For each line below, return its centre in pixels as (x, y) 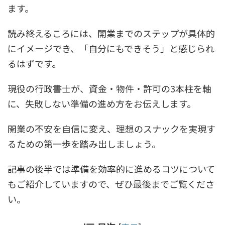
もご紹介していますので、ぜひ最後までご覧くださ (111, 184)
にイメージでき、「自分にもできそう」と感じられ (111, 48)
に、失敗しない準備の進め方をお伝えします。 (102, 103)
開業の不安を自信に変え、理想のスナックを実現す (111, 129)
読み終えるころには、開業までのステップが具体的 (111, 33)
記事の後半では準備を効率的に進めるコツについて (111, 169)
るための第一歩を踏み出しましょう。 (84, 144)
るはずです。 (34, 63)
